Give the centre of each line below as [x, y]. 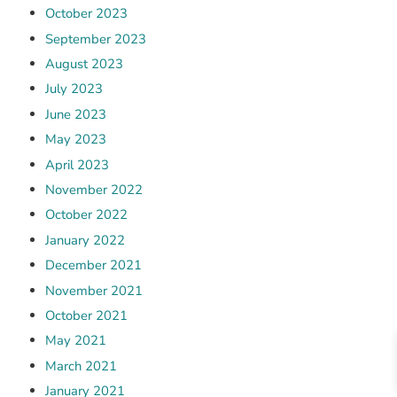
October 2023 [86, 14]
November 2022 [93, 189]
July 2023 [74, 89]
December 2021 [93, 265]
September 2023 [95, 39]
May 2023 [75, 140]
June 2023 [75, 114]
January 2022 [85, 240]
